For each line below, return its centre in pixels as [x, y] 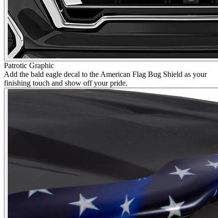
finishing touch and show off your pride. [66, 83]
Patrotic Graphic [29, 65]
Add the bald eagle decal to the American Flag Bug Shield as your [105, 74]
